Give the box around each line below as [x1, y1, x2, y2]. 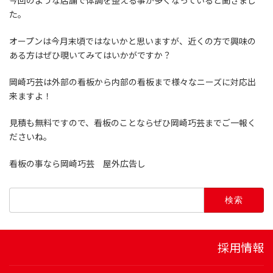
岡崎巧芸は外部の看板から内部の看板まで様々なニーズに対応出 [9, 77, 256, 88]
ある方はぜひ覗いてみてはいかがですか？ [9, 50, 171, 61]
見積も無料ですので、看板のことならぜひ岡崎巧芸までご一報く [9, 118, 256, 129]
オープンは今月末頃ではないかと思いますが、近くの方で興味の [9, 36, 256, 47]
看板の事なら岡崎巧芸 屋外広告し [9, 158, 146, 169]
